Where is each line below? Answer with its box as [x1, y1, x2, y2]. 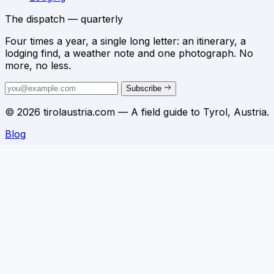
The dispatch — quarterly [5, 12, 123, 25]
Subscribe [126, 84, 164, 94]
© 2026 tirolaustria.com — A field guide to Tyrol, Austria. [5, 105, 269, 118]
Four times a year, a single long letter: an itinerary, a [5, 34, 246, 47]
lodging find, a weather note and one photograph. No [5, 46, 253, 59]
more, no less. [5, 59, 71, 72]
